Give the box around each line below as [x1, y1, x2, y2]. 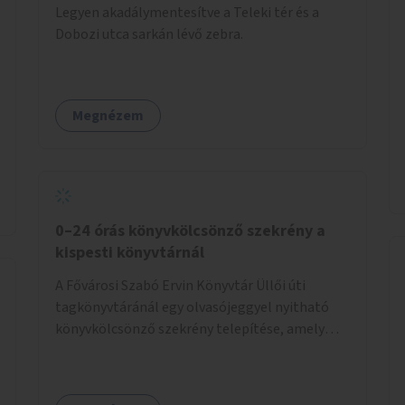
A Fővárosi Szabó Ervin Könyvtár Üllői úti [55, 275, 306, 296]
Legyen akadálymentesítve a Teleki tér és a [55, 2, 319, 23]
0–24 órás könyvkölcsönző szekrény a [55, 219, 325, 242]
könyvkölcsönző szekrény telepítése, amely [55, 318, 325, 339]
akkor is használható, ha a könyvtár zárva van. [55, 340, 337, 361]
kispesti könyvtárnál [55, 240, 204, 264]
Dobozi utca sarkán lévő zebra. [55, 24, 243, 44]
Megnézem [72, 105, 144, 126]
